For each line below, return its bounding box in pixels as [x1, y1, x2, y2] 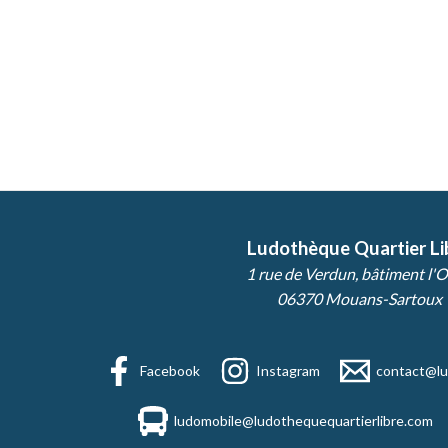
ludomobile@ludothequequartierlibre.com [174, 411, 433, 429]
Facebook [139, 361, 200, 379]
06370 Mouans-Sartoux [277, 288, 442, 308]
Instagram [255, 361, 320, 379]
